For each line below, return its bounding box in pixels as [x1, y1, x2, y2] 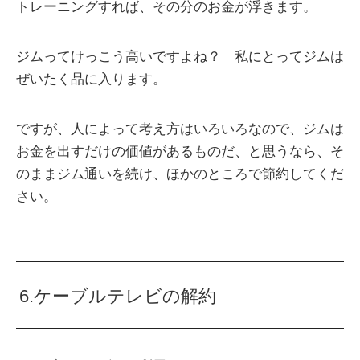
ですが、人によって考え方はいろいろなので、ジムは [16, 121, 344, 137]
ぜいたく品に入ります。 [16, 72, 166, 88]
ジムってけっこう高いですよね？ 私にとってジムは [16, 49, 344, 65]
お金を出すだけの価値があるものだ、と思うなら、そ [16, 144, 344, 160]
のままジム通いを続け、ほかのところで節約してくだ [16, 166, 344, 182]
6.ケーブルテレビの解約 [19, 285, 217, 306]
